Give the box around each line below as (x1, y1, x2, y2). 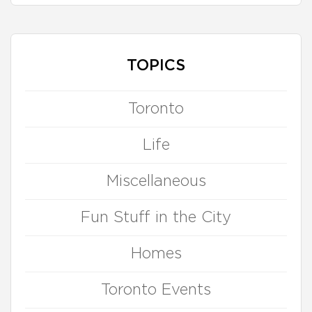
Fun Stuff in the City (81, 210, 231, 225)
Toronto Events (101, 282, 211, 297)
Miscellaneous (106, 173, 206, 189)
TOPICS (127, 58, 185, 73)
